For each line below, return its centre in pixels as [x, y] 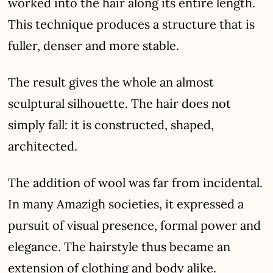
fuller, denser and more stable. [94, 45]
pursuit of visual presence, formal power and [135, 225]
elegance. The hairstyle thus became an [119, 246]
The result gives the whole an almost [111, 82]
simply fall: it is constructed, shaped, [111, 124]
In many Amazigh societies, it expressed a [126, 204]
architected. [43, 146]
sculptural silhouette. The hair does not [120, 103]
